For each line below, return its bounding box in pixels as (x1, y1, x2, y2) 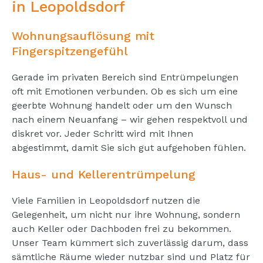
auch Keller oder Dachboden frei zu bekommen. (12, 222, 231, 234)
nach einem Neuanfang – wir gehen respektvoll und (12, 113, 248, 125)
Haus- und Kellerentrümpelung (12, 167, 195, 181)
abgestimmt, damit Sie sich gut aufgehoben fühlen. (12, 141, 246, 153)
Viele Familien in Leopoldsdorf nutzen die (12, 194, 200, 206)
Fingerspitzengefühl (12, 43, 128, 58)
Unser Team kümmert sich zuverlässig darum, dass (12, 237, 248, 248)
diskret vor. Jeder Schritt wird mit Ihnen (12, 127, 193, 139)
